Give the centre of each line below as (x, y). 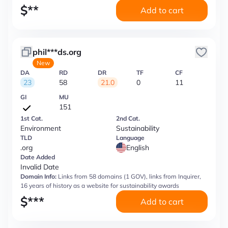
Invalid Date (40, 167)
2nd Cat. (128, 118)
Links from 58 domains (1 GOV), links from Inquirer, (130, 176)
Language (130, 138)
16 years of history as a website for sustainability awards (100, 186)
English (138, 148)
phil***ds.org (57, 52)
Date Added (38, 157)
